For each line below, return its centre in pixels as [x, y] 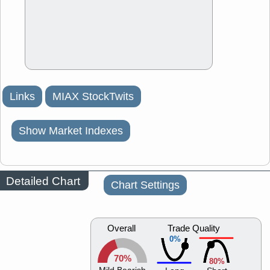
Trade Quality [194, 229]
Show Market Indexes [71, 131]
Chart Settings [145, 185]
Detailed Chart [43, 181]
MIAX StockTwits [93, 97]
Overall [121, 229]
